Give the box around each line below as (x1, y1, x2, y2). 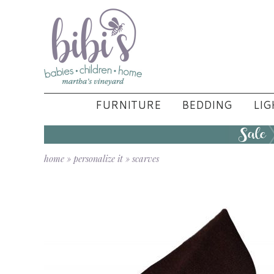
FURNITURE (95, 97, 161, 113)
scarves (132, 152, 159, 165)
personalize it (73, 152, 123, 165)
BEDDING (182, 97, 232, 113)
